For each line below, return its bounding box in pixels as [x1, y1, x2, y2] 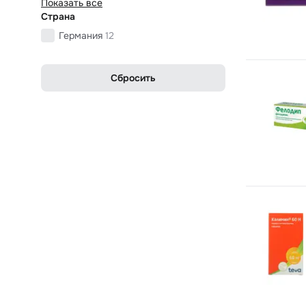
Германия [59, 29, 102, 42]
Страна [41, 10, 75, 23]
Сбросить [111, 71, 156, 84]
